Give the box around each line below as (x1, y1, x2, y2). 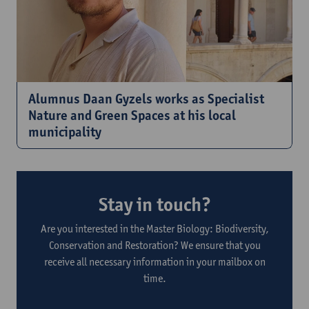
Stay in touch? (98, 192, 211, 216)
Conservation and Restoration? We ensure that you (48, 238, 261, 252)
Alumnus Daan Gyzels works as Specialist (28, 90, 264, 107)
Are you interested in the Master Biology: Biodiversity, (40, 221, 269, 235)
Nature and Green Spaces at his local (28, 106, 236, 123)
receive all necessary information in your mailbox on (43, 255, 266, 268)
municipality (28, 123, 101, 140)
